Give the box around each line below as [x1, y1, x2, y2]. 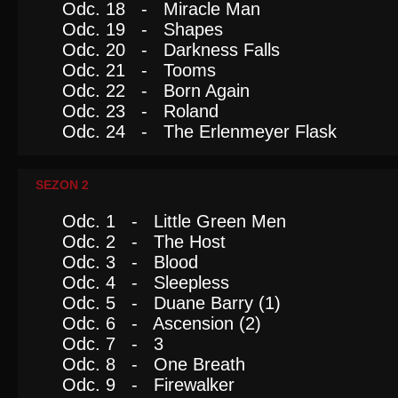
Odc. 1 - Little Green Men [62, 211, 286, 231]
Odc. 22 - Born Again [62, 81, 250, 100]
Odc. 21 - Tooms [62, 60, 216, 80]
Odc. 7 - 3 [62, 334, 163, 354]
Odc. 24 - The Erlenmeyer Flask [62, 122, 337, 141]
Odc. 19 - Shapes [62, 20, 223, 39]
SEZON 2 [36, 178, 89, 192]
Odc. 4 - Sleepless [62, 273, 229, 292]
